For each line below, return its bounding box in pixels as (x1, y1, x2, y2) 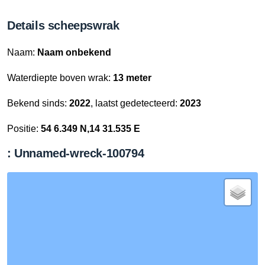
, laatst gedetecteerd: (91, 98, 180, 108)
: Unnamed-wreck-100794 (7, 147, 144, 160)
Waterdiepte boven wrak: (7, 73, 113, 83)
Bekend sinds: (7, 98, 69, 108)
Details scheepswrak (7, 19, 119, 32)
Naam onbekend (37, 47, 111, 57)
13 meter (113, 73, 151, 83)
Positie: (7, 124, 41, 134)
